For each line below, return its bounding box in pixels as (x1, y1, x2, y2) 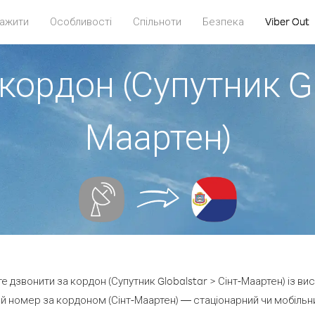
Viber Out (264, 15, 309, 28)
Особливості (49, 15, 112, 28)
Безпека (202, 15, 244, 28)
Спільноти (132, 15, 181, 28)
